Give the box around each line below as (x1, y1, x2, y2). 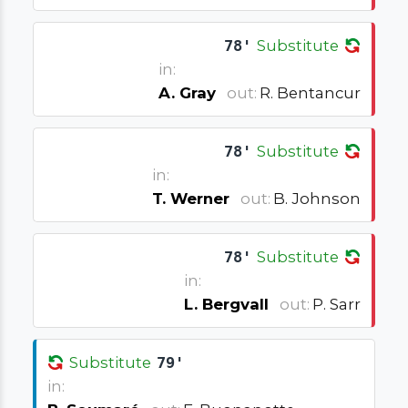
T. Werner (152, 189, 230, 209)
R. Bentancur (260, 84, 362, 103)
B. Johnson (273, 189, 362, 209)
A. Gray (158, 84, 217, 103)
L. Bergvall (184, 294, 270, 313)
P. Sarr (312, 294, 362, 313)
